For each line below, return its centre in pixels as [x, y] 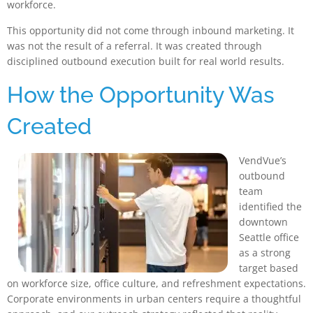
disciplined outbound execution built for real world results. [146, 61]
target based [269, 268]
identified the [270, 207]
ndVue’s [268, 161]
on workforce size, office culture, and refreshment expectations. [156, 284]
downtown [263, 222]
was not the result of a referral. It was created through [134, 45]
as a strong [265, 253]
